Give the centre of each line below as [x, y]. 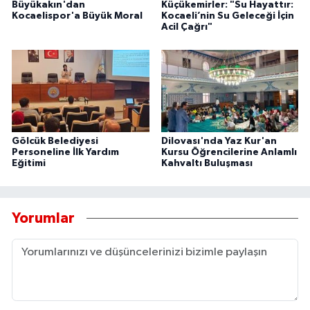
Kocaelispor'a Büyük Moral [77, 16]
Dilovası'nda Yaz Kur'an [219, 141]
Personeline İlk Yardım [65, 152]
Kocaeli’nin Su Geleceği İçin [227, 16]
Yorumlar [43, 219]
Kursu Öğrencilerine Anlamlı [229, 152]
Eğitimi [29, 163]
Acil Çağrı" [186, 27]
